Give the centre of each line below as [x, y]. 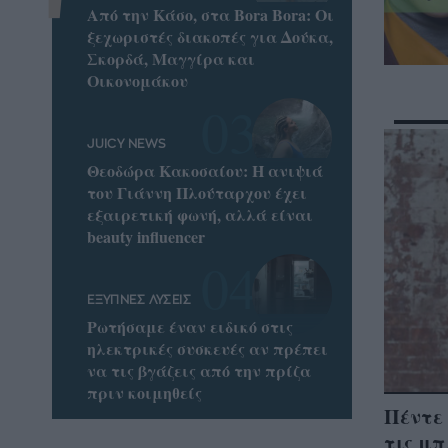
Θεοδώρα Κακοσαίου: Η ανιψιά [205, 171]
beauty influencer [146, 237]
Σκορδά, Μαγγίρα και [171, 58]
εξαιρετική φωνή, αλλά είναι [200, 215]
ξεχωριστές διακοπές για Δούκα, [210, 36]
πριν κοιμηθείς [145, 393]
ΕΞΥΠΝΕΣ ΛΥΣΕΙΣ [139, 300]
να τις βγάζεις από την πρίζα [199, 371]
